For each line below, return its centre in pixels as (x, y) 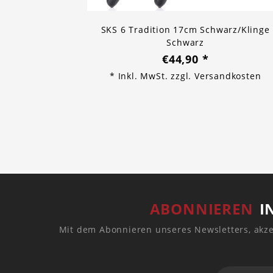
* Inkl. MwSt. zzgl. (152, 76)
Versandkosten (228, 76)
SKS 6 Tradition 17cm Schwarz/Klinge (185, 30)
